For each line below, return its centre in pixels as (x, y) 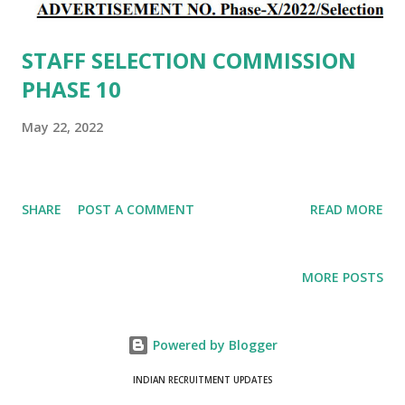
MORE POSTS (343, 277)
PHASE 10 (71, 89)
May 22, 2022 (62, 127)
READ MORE (347, 209)
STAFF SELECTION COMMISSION (189, 60)
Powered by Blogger (213, 344)
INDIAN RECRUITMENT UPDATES (202, 380)
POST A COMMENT (136, 209)
